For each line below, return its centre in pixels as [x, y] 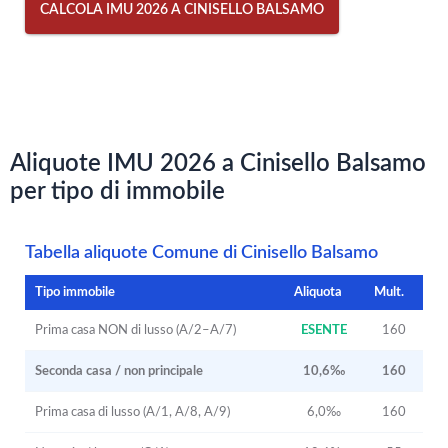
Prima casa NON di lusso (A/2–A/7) [135, 330]
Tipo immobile [75, 292]
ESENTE [324, 330]
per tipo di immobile [117, 192]
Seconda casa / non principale [119, 371]
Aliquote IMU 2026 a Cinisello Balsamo [218, 164]
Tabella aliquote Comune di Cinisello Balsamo [201, 252]
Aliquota [318, 292]
